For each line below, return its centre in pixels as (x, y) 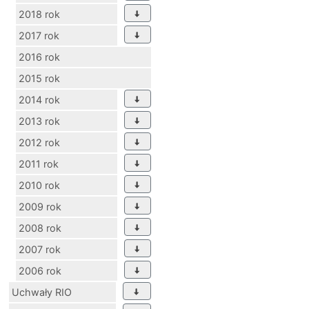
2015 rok (39, 78)
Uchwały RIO (42, 292)
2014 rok (39, 99)
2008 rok (40, 228)
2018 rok (39, 14)
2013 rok (39, 121)
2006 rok (40, 270)
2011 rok (39, 163)
